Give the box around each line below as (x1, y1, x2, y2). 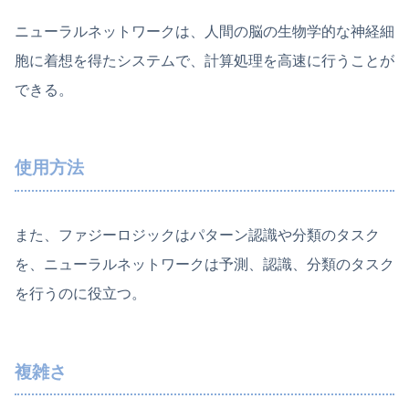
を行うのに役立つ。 (15, 285, 146, 301)
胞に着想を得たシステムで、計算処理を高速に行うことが (15, 52, 394, 68)
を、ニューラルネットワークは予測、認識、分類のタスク (15, 256, 394, 272)
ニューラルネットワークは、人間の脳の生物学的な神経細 (15, 23, 394, 39)
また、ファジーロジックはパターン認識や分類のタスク (15, 226, 380, 243)
